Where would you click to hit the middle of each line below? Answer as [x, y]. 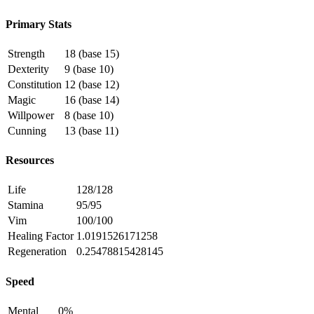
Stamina [26, 205]
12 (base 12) [92, 84]
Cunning [27, 130]
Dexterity [28, 69]
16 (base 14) [92, 100]
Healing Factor [41, 236]
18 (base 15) [92, 53]
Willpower [31, 115]
